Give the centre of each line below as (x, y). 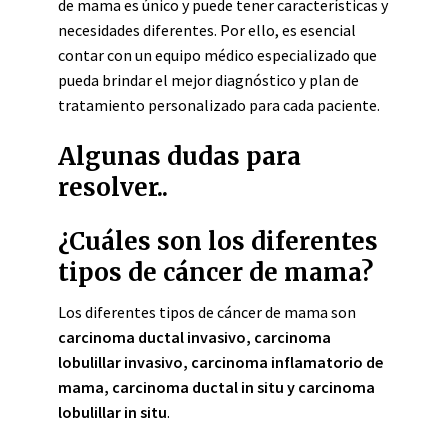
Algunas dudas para (179, 156)
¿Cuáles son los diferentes (218, 241)
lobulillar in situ (112, 412)
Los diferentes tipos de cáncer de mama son (207, 312)
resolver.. (113, 187)
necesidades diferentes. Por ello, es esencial (207, 30)
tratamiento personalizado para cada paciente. (219, 105)
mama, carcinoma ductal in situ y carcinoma (216, 387)
